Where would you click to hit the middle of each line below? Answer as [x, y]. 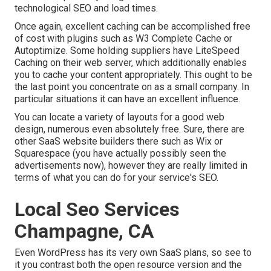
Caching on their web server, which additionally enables [131, 63]
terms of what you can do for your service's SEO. [116, 178]
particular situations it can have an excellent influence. [127, 99]
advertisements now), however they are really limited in [131, 166]
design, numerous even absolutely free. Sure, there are [129, 129]
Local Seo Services [97, 210]
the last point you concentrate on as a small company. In [132, 87]
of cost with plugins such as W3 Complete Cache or [123, 39]
